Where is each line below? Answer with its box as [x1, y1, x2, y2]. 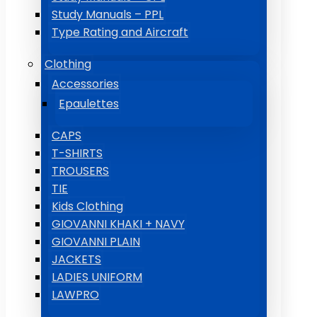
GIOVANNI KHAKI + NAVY [52, 216, 185, 232]
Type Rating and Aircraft [52, 24, 188, 40]
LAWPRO [52, 287, 99, 303]
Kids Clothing [52, 198, 123, 214]
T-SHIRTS [52, 145, 103, 161]
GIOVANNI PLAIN [52, 234, 140, 250]
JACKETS [52, 251, 101, 267]
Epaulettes [59, 96, 119, 112]
